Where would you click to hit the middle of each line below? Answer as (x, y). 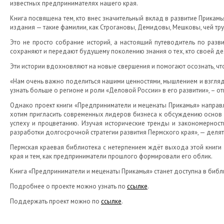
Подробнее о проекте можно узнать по (68, 186)
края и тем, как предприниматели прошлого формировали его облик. (111, 156)
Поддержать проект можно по (55, 201)
